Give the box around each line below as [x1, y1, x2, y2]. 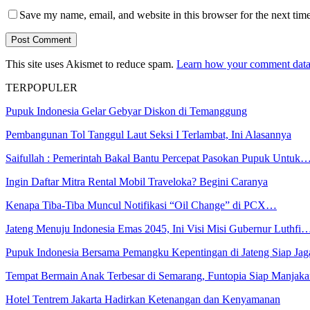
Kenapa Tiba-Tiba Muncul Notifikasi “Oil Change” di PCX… [6, 199, 277, 211]
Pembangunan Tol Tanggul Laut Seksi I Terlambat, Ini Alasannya [6, 128, 291, 140]
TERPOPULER [6, 81, 77, 93]
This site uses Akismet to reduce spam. [6, 57, 176, 70]
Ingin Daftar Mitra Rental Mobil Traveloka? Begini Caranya [6, 175, 268, 188]
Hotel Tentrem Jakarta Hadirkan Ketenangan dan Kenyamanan [6, 293, 280, 305]
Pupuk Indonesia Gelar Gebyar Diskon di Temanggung [6, 104, 247, 117]
